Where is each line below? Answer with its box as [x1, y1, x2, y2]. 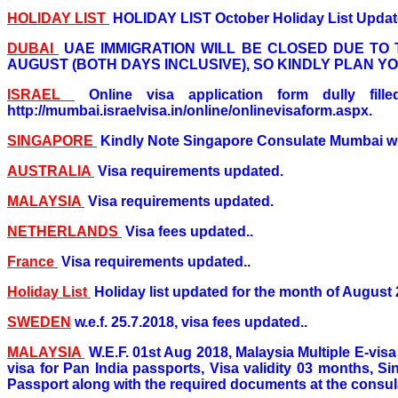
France [7, 253, 58, 269]
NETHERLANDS [7, 223, 122, 239]
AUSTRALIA [7, 163, 94, 179]
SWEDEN [7, 314, 71, 330]
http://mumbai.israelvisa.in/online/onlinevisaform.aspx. [7, 102, 372, 118]
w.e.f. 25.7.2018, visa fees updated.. [75, 314, 307, 330]
